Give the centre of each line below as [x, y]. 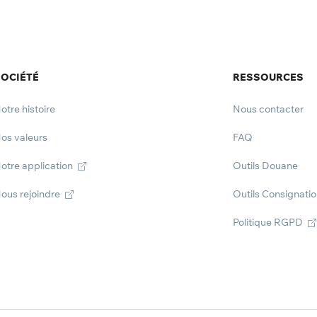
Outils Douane [265, 166]
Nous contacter [268, 109]
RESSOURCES [268, 77]
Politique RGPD [269, 222]
